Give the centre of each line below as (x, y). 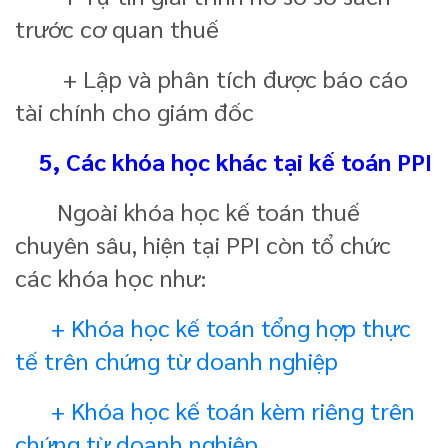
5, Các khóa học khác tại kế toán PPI (226, 160)
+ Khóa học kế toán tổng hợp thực (231, 326)
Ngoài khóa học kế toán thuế (187, 210)
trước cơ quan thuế (117, 27)
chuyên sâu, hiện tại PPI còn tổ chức (203, 243)
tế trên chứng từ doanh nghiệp (176, 359)
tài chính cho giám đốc (134, 110)
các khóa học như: (111, 276)
